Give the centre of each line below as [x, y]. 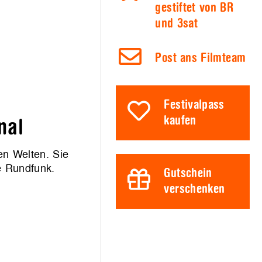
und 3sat [177, 24]
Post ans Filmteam [201, 58]
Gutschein [188, 173]
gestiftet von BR [194, 8]
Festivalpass [194, 105]
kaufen [180, 121]
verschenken [194, 189]
